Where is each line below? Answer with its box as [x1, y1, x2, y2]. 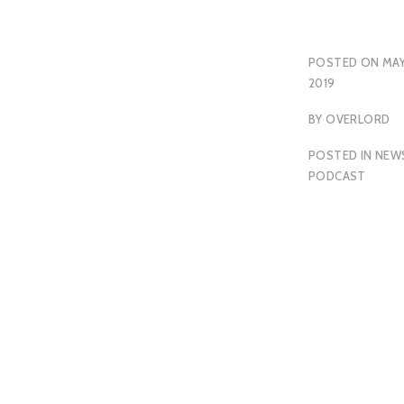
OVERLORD [326, 111, 390, 126]
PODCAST [308, 169, 366, 184]
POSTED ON [308, 54, 382, 69]
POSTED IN [308, 148, 375, 163]
